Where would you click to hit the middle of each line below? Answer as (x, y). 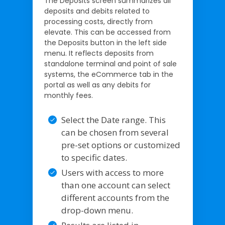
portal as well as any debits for (97, 85)
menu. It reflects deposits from (99, 53)
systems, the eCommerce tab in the (108, 74)
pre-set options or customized (121, 145)
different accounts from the (115, 197)
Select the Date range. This (113, 120)
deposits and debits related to (97, 11)
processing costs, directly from (98, 21)
